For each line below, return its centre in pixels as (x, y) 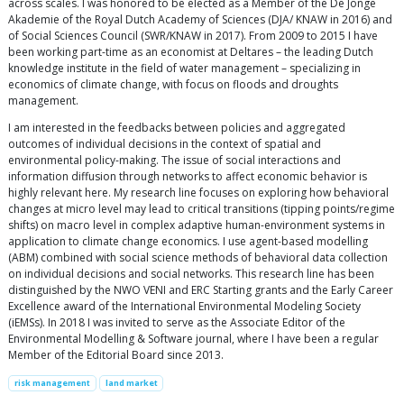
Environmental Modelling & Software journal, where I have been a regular (193, 339)
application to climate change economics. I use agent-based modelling (188, 242)
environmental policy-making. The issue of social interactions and (174, 161)
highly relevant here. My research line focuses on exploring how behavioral (198, 193)
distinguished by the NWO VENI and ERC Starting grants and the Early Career (201, 290)
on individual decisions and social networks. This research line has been (191, 274)
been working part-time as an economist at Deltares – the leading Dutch (191, 52)
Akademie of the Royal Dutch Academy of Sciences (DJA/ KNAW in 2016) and (200, 20)
